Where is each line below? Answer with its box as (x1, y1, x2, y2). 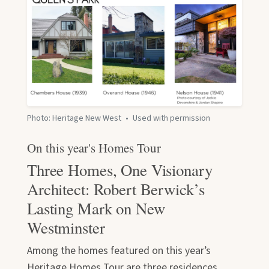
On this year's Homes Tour (27, 139, 161, 156)
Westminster (27, 217, 105, 239)
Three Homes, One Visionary (27, 159, 213, 181)
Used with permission (131, 112, 211, 124)
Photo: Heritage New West (27, 112, 123, 124)
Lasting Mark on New (27, 198, 165, 220)
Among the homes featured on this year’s (27, 243, 211, 258)
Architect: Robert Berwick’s (27, 178, 205, 201)
